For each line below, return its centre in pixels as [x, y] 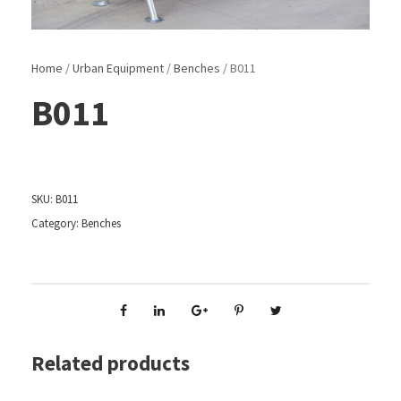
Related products [111, 363]
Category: [56, 223]
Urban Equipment [118, 68]
